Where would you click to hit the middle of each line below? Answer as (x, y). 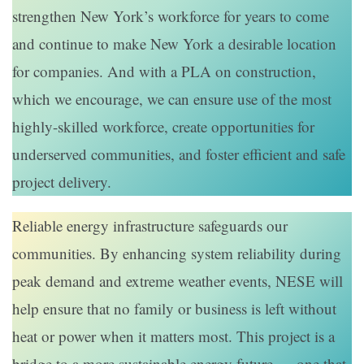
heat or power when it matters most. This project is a (173, 336)
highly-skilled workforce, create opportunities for (163, 127)
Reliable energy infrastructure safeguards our (150, 226)
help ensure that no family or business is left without (174, 309)
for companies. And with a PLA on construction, (164, 71)
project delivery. (62, 182)
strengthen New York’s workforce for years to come (171, 16)
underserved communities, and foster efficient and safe (179, 154)
